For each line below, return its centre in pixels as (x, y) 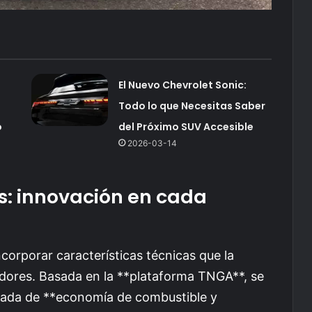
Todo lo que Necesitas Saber (192, 106)
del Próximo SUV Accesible (186, 127)
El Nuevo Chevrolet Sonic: (182, 85)
